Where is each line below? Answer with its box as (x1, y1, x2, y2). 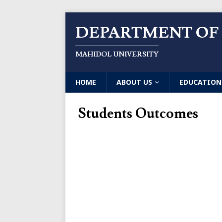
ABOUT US (116, 77, 152, 87)
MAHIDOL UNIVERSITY (75, 50, 159, 59)
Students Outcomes (78, 105, 198, 123)
